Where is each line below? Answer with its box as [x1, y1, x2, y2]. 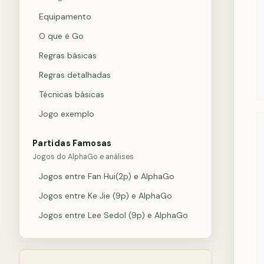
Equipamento [39, 11, 91, 22]
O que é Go [39, 31, 84, 41]
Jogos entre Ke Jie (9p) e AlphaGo [39, 190, 172, 201]
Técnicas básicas [39, 89, 104, 100]
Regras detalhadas [39, 70, 111, 80]
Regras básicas [39, 50, 97, 61]
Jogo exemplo [39, 108, 94, 119]
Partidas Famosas [32, 138, 112, 148]
